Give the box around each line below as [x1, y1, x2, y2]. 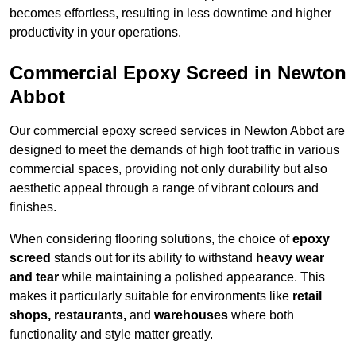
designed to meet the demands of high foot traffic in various [10, 143, 339, 157]
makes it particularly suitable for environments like [10, 289, 292, 304]
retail [292, 289, 322, 304]
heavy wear [256, 251, 324, 265]
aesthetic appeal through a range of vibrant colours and [10, 181, 319, 195]
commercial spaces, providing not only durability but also [10, 162, 327, 176]
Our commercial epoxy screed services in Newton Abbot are [10, 124, 345, 138]
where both [228, 308, 294, 323]
